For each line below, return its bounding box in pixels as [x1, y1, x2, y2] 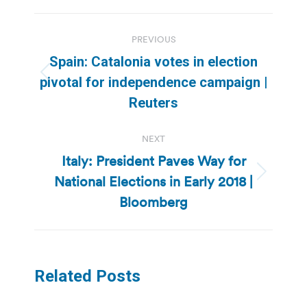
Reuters [129, 94, 178, 111]
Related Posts [34, 266, 140, 286]
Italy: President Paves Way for [61, 151, 246, 170]
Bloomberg [119, 193, 188, 211]
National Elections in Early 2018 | [54, 172, 253, 191]
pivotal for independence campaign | [39, 73, 268, 90]
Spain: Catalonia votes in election [49, 53, 258, 70]
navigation [34, 43, 145, 71]
